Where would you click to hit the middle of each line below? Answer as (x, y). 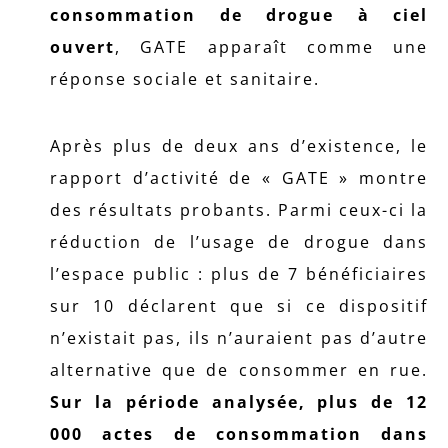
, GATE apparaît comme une (271, 47)
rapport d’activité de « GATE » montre (239, 178)
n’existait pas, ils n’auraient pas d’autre (239, 338)
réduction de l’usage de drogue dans (239, 242)
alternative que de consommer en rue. (239, 370)
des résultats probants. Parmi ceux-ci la (239, 210)
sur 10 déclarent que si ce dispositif (239, 306)
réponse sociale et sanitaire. (185, 79)
